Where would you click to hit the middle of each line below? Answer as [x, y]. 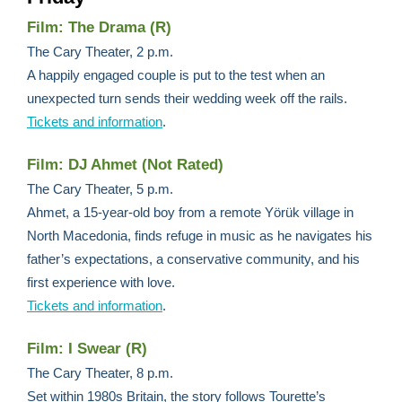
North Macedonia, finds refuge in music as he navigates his [200, 236]
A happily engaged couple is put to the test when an [176, 75]
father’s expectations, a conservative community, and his [193, 259]
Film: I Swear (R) [87, 349]
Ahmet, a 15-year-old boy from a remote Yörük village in [190, 212]
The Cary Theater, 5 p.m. [100, 189]
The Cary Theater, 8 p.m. [102, 373]
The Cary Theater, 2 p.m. [102, 52]
